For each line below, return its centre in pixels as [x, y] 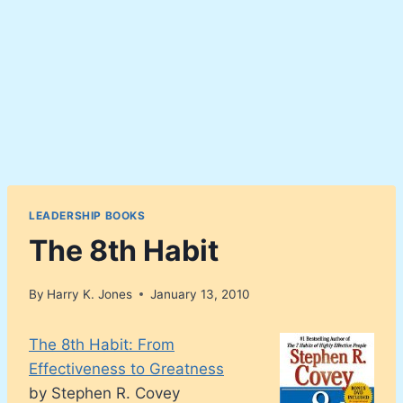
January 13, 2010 [201, 294]
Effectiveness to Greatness [126, 368]
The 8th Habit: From [102, 344]
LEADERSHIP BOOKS [87, 215]
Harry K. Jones [90, 294]
